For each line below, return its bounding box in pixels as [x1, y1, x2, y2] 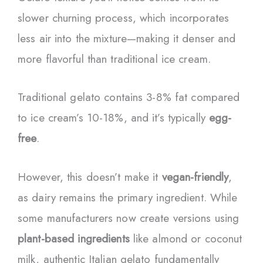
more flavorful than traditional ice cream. [18, 50, 211, 67]
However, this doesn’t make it [18, 168, 162, 185]
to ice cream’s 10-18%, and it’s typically [18, 110, 210, 126]
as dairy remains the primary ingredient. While [18, 189, 238, 205]
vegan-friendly [161, 168, 229, 185]
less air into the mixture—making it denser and [18, 30, 236, 46]
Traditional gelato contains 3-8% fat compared [18, 89, 240, 106]
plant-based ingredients [18, 230, 130, 247]
